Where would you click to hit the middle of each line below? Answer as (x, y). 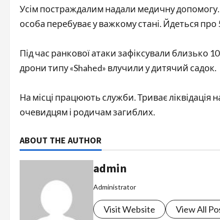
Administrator (115, 187)
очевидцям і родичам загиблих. (87, 112)
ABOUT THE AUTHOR (61, 140)
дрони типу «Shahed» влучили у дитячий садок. (118, 68)
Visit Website (129, 209)
